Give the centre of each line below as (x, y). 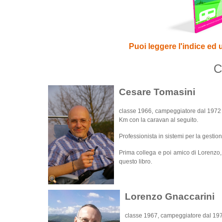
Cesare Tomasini (157, 92)
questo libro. (136, 162)
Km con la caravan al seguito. (159, 120)
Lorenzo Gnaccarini (170, 196)
